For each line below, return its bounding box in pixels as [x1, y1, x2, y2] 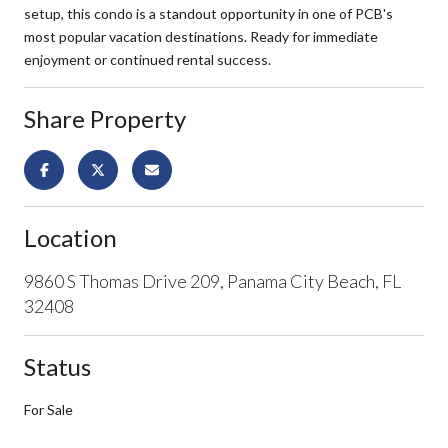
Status [24, 351, 91, 381]
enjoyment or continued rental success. [24, 50, 271, 68]
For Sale [24, 400, 73, 418]
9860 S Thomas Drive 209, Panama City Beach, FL [24, 269, 401, 292]
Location [24, 222, 117, 252]
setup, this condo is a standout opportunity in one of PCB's [24, 4, 393, 22]
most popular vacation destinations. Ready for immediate [24, 27, 378, 45]
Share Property [24, 103, 186, 133]
